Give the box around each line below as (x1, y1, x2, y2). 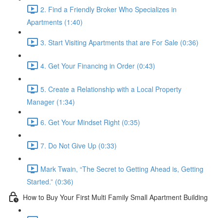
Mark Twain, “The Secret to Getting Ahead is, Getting (40, 163, 203, 174)
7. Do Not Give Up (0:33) (40, 140, 117, 150)
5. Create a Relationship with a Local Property (40, 84, 182, 94)
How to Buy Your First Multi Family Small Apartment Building (23, 192, 208, 202)
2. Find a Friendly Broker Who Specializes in (40, 4, 177, 14)
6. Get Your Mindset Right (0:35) (40, 117, 140, 127)
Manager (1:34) (27, 97, 75, 107)
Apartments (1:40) (27, 17, 83, 27)
